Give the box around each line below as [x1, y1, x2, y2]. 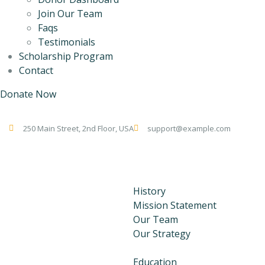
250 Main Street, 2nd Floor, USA [22, 122, 134, 134]
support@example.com [147, 122, 231, 134]
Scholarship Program [19, 50, 113, 63]
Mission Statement [133, 199, 217, 212]
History [133, 185, 166, 198]
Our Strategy [133, 227, 191, 241]
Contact [19, 64, 53, 77]
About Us [114, 170, 156, 184]
